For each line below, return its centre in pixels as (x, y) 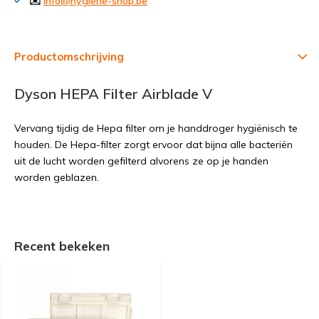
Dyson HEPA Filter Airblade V (113, 94)
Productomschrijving (69, 57)
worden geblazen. (58, 177)
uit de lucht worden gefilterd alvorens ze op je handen (141, 161)
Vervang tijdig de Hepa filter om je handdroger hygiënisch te (156, 128)
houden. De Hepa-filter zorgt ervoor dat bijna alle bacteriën (153, 145)
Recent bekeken (62, 246)
